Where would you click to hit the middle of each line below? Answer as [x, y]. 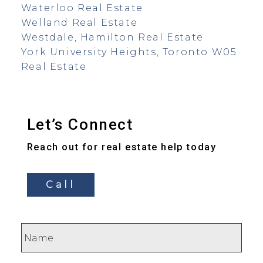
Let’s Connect [80, 125]
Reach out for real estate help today [122, 147]
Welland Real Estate [79, 22]
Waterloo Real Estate [82, 8]
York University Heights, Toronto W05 [129, 52]
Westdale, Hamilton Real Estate [112, 37]
